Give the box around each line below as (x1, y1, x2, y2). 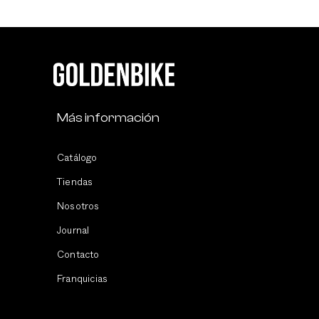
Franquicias (57, 274, 108, 285)
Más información (57, 110, 159, 126)
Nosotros (57, 202, 100, 212)
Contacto (57, 250, 100, 261)
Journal (57, 226, 90, 236)
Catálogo (57, 153, 98, 164)
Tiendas (57, 177, 93, 188)
